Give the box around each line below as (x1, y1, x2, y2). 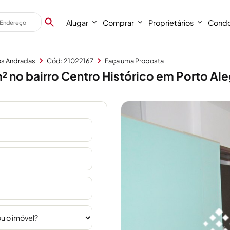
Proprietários (148, 17, 194, 27)
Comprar (103, 17, 135, 27)
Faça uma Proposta (105, 56, 164, 65)
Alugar (66, 17, 89, 27)
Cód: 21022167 (47, 56, 94, 65)
